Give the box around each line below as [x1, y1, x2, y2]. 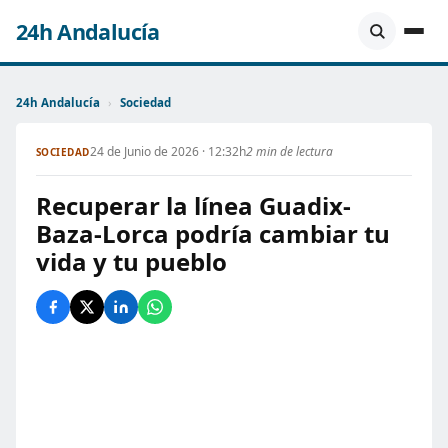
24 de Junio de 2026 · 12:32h [89, 143, 246, 160]
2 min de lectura [245, 143, 333, 160]
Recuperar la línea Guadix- [36, 189, 351, 222]
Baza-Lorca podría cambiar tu [36, 217, 390, 250]
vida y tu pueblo [36, 245, 227, 278]
